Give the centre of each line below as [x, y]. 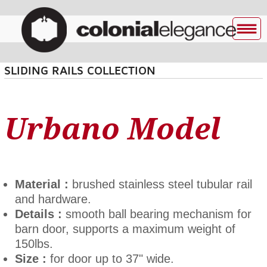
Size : [30, 259]
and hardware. [53, 199]
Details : [38, 214]
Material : [43, 184]
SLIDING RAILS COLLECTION [80, 70]
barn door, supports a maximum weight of [125, 229]
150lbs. [34, 244]
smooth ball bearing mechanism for [156, 214]
